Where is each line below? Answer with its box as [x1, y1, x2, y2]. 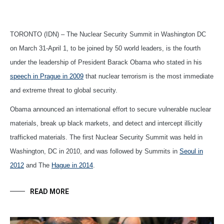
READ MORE [30, 187, 69, 196]
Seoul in [179, 147, 203, 155]
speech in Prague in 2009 [10, 72, 83, 80]
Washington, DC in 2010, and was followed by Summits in [10, 147, 179, 155]
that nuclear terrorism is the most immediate [83, 72, 213, 80]
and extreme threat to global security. [10, 86, 117, 94]
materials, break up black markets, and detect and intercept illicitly [10, 119, 202, 127]
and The [24, 161, 51, 169]
